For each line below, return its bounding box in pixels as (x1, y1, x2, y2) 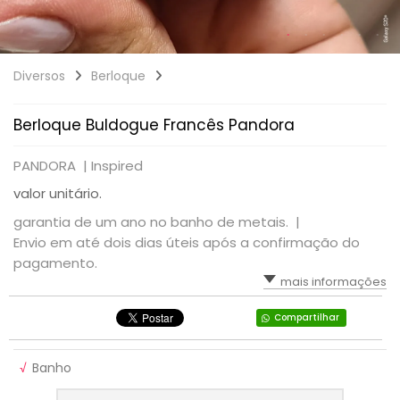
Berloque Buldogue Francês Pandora (13, 113, 295, 136)
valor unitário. (13, 183, 102, 203)
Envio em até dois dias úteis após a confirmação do (13, 232, 360, 252)
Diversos (13, 66, 65, 85)
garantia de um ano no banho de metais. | (13, 212, 304, 231)
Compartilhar (273, 310, 339, 324)
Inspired (91, 155, 143, 175)
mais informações (280, 272, 387, 290)
